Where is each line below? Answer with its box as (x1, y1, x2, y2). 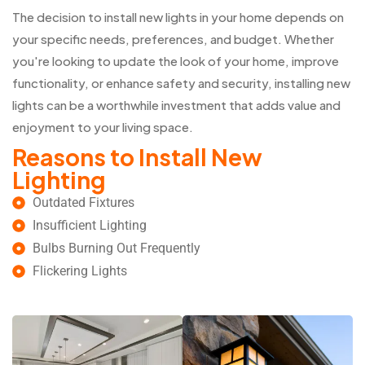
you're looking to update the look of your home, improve (12, 53, 339, 69)
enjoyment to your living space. (12, 119, 193, 135)
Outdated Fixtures (33, 195, 134, 211)
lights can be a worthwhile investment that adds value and (12, 97, 341, 113)
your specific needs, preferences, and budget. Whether (12, 31, 334, 47)
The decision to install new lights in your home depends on (12, 9, 344, 25)
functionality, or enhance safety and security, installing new (12, 75, 350, 91)
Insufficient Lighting (33, 218, 147, 234)
